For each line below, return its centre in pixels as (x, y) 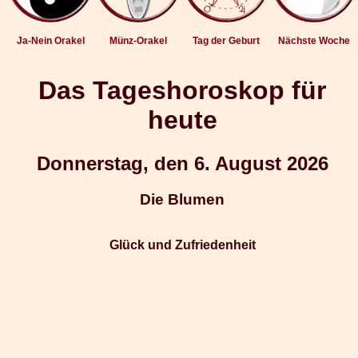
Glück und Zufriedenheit (182, 245)
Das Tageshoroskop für (182, 91)
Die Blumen (182, 199)
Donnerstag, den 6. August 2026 (182, 163)
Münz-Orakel (138, 41)
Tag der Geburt (226, 41)
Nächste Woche (314, 41)
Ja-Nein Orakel (50, 41)
